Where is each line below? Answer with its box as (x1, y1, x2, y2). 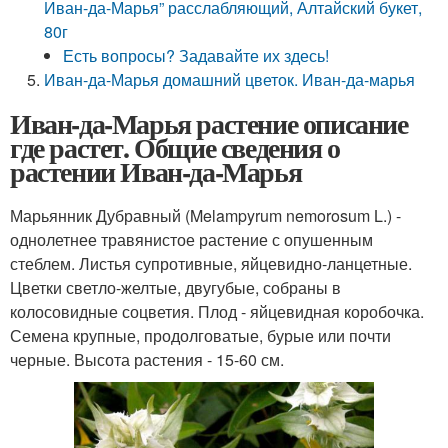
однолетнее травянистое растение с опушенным (10, 228, 373, 251)
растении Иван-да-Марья (10, 151, 302, 192)
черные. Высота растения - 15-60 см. (10, 348, 284, 371)
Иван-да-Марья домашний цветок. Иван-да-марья (44, 68, 416, 91)
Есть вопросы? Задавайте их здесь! (63, 44, 330, 67)
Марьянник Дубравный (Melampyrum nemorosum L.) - (10, 204, 401, 227)
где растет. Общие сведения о (10, 127, 340, 168)
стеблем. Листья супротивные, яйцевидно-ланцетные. (10, 252, 412, 275)
